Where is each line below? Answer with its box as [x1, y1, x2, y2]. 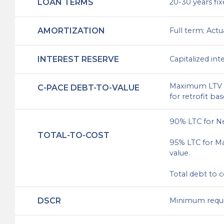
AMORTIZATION [37, 26, 105, 36]
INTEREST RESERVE [37, 54, 119, 64]
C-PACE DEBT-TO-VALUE [37, 83, 139, 93]
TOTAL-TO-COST [37, 130, 109, 140]
